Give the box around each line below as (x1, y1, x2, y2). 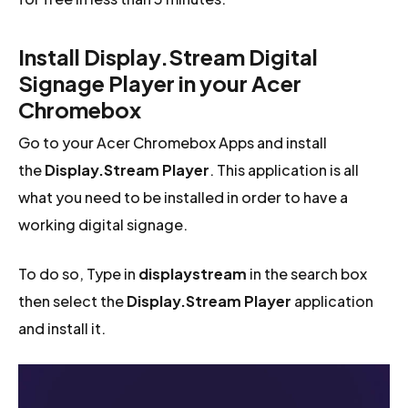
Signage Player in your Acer (18, 69, 302, 97)
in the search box (247, 264, 368, 284)
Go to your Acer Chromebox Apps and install (18, 133, 328, 153)
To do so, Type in (18, 264, 139, 284)
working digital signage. (18, 215, 189, 235)
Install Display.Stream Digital (18, 43, 319, 71)
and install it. (18, 319, 107, 339)
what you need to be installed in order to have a (18, 188, 349, 208)
